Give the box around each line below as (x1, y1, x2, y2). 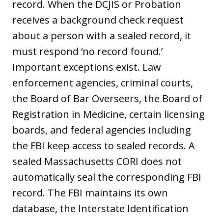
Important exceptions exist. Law (12, 60, 161, 74)
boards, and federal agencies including (12, 123, 191, 137)
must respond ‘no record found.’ (12, 45, 163, 58)
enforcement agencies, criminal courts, (12, 76, 193, 89)
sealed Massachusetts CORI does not (12, 155, 182, 168)
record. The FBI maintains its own (12, 186, 168, 199)
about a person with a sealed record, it (12, 29, 191, 42)
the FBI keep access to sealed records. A (12, 139, 195, 152)
